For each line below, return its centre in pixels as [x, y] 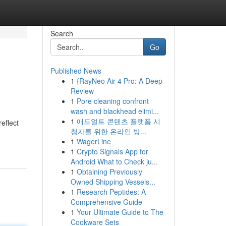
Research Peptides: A [111, 192]
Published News [76, 71]
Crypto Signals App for [112, 151]
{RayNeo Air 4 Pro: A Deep [119, 81]
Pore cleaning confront [112, 101]
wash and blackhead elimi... [115, 111]
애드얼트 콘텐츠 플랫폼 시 [118, 121]
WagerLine [94, 141]
